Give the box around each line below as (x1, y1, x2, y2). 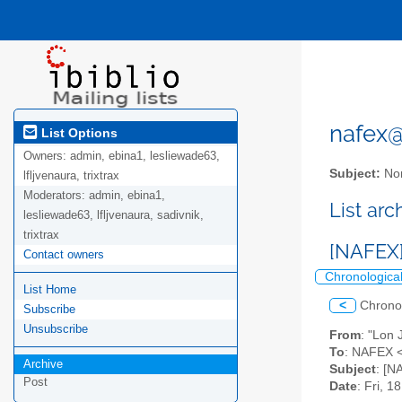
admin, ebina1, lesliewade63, (70, 149, 220, 163)
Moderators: (23, 188, 89, 203)
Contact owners (23, 248, 104, 262)
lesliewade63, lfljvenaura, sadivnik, (23, 208, 204, 223)
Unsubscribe (23, 322, 88, 336)
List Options (38, 125, 118, 140)
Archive (23, 357, 63, 371)
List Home (23, 283, 76, 297)
